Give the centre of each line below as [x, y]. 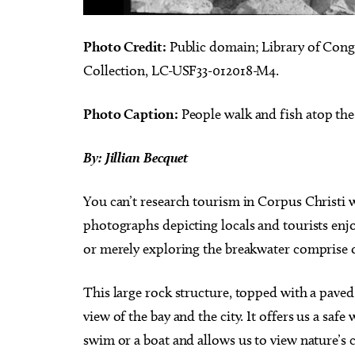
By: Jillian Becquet [136, 157]
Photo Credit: [125, 46]
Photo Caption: [131, 114]
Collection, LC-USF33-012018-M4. [183, 71]
